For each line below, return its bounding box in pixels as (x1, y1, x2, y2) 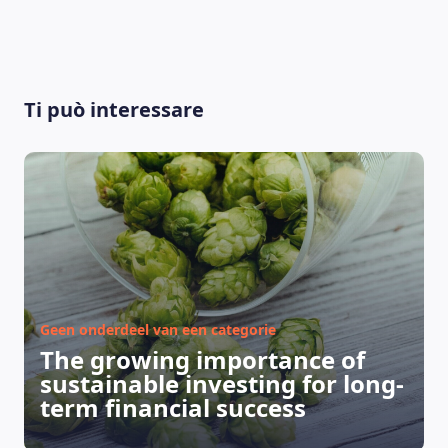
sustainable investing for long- (40, 367, 404, 400)
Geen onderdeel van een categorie (40, 320, 276, 339)
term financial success (40, 391, 306, 424)
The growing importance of (40, 343, 365, 376)
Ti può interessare (24, 96, 204, 123)
